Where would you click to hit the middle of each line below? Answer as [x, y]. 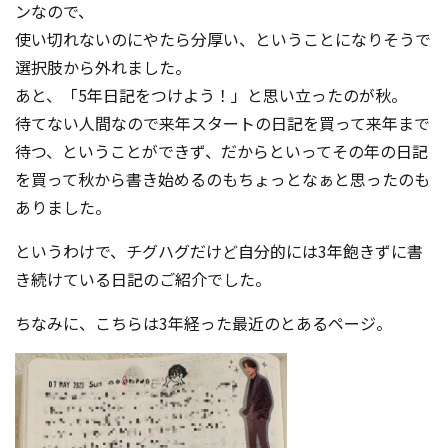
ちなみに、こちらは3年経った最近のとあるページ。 [203, 322]
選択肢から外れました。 [103, 66]
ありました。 [63, 206]
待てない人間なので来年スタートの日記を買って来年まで [222, 122]
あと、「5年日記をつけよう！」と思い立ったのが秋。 [211, 94]
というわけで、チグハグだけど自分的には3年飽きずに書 [219, 250]
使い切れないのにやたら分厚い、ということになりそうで [223, 38]
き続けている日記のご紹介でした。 [143, 278]
